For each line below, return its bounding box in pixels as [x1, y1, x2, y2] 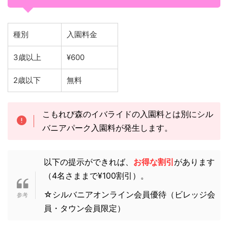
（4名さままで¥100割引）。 [43, 170, 149, 181]
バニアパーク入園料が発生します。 [42, 123, 173, 133]
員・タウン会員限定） [43, 203, 125, 214]
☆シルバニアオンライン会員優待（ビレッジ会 [43, 189, 215, 200]
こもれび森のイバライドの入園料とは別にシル [42, 109, 213, 120]
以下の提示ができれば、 [43, 157, 133, 167]
